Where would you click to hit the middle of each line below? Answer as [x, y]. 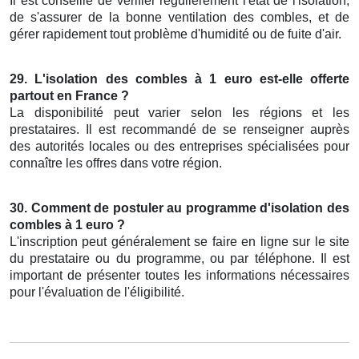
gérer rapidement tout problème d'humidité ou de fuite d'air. [175, 34]
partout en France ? [69, 96]
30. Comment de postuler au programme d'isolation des [179, 208]
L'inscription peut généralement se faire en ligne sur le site [179, 242]
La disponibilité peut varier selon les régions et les [179, 113]
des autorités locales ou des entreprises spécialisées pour [179, 147]
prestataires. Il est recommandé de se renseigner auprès [179, 130]
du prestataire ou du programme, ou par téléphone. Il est [179, 259]
